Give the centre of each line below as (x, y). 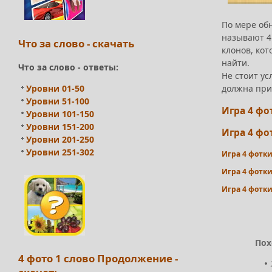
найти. (236, 63)
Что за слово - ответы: (68, 67)
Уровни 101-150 (60, 114)
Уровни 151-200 (60, 126)
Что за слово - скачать (76, 43)
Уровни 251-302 (60, 152)
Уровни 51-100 (58, 101)
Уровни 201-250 (60, 139)
